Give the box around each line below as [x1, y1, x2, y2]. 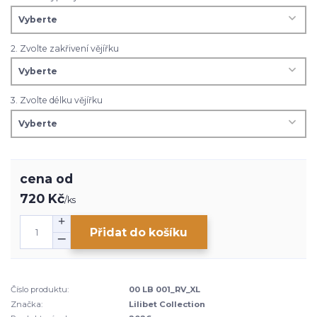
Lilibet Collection [129, 299, 206, 309]
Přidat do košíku [90, 225, 188, 239]
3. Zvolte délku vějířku [11, 95, 103, 106]
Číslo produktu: [11, 284, 69, 295]
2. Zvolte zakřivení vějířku [11, 42, 119, 54]
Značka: [11, 299, 42, 309]
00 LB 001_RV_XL [129, 284, 201, 295]
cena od [20, 171, 74, 187]
